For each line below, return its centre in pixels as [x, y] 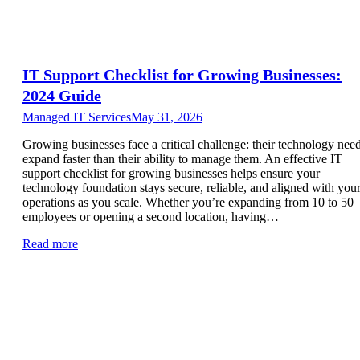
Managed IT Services [77, 117]
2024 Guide [62, 95]
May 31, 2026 [167, 117]
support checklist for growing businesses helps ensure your [171, 173]
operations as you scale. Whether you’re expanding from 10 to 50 [188, 202]
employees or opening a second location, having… [151, 216]
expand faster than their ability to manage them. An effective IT [182, 158]
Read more [50, 243]
